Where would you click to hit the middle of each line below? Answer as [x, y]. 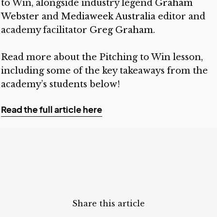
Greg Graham [121, 30]
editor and [180, 16]
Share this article [108, 203]
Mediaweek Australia [108, 16]
